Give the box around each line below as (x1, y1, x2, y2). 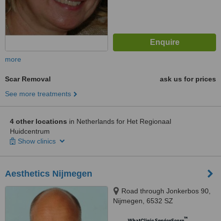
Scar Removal (5, 75, 51, 83)
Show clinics (18, 137, 58, 145)
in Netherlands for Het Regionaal (67, 117, 171, 125)
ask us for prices (160, 75, 216, 83)
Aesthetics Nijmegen (5, 169, 92, 179)
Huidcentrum (10, 127, 50, 135)
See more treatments (5, 90, 71, 98)
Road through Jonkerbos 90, (121, 187, 211, 195)
